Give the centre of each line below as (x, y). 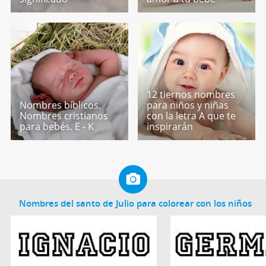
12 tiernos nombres (191, 94)
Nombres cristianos (64, 115)
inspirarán (170, 126)
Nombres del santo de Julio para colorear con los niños (136, 203)
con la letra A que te (191, 115)
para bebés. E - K (56, 126)
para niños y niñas (188, 105)
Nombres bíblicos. (60, 105)
